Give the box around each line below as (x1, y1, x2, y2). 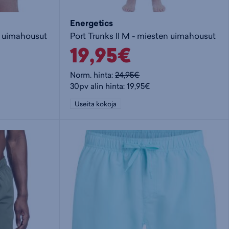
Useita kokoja (75, 99, 117, 108)
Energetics (70, 17, 113, 30)
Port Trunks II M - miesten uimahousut (70, 30, 216, 42)
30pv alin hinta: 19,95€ (70, 80, 151, 91)
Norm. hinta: (70, 69, 116, 80)
